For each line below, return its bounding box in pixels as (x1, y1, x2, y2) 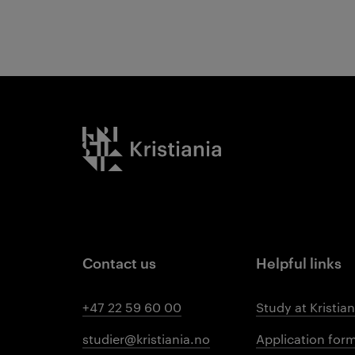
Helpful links (256, 252, 342, 272)
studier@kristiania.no (82, 330, 210, 347)
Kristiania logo (82, 128, 168, 144)
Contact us (82, 252, 156, 272)
